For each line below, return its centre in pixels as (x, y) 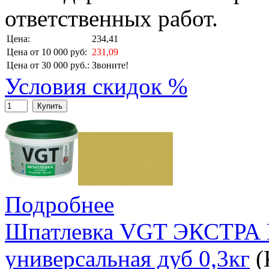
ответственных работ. (111, 19)
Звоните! (110, 65)
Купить (50, 106)
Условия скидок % (96, 86)
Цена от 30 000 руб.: (48, 65)
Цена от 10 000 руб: (47, 52)
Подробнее (59, 205)
